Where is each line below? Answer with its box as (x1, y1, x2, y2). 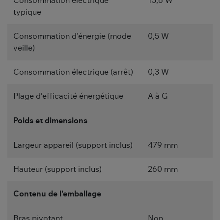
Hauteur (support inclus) (13, 165, 102, 174)
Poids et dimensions (13, 117, 87, 125)
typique (13, 8, 41, 17)
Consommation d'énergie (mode (13, 32, 131, 41)
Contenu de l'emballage (13, 190, 101, 198)
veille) (13, 44, 35, 53)
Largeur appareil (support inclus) (13, 141, 133, 150)
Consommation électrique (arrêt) (13, 68, 133, 77)
